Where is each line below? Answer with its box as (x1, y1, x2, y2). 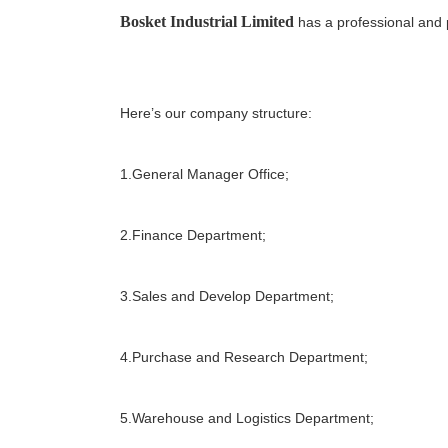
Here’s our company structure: (120, 105, 312, 122)
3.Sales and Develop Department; (120, 288, 334, 305)
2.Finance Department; (120, 227, 266, 244)
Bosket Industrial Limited (120, 13, 294, 31)
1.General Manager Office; (120, 166, 289, 183)
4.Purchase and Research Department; (120, 349, 368, 366)
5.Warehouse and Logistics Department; (120, 410, 374, 427)
